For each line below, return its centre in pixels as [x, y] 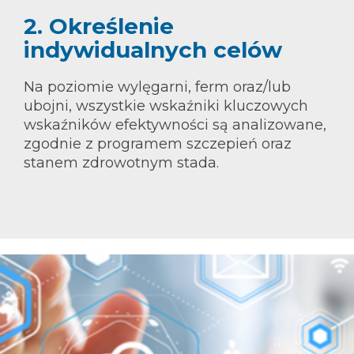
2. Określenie [99, 26]
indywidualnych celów [153, 49]
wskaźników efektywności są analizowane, [175, 124]
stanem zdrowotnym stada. [121, 162]
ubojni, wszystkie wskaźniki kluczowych [166, 105]
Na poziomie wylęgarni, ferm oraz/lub [157, 87]
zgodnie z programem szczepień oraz [158, 143]
